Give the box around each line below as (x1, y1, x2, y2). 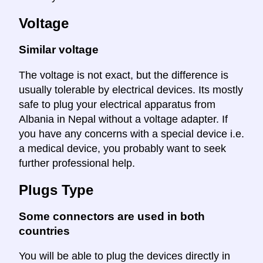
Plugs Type (19, 181, 93, 198)
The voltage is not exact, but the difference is (19, 69, 228, 81)
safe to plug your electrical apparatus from (19, 98, 215, 110)
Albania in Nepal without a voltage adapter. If (19, 113, 228, 125)
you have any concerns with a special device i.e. (19, 127, 244, 140)
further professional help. (19, 157, 135, 169)
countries (19, 224, 70, 237)
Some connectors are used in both (19, 210, 205, 222)
